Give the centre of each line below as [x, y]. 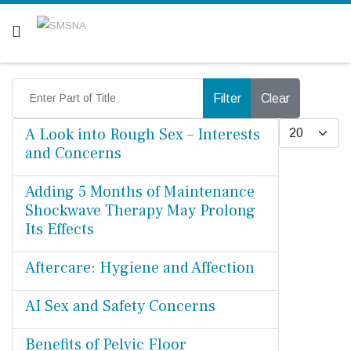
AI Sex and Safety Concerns [120, 306]
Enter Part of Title [50, 87]
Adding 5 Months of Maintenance [140, 192]
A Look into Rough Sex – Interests [143, 135]
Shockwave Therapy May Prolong [140, 211]
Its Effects [60, 230]
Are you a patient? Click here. [175, 11]
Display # [300, 127]
